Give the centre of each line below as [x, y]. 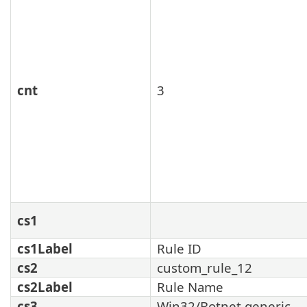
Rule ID [179, 248]
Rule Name [190, 286]
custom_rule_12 [205, 267]
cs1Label [45, 248]
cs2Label [45, 286]
